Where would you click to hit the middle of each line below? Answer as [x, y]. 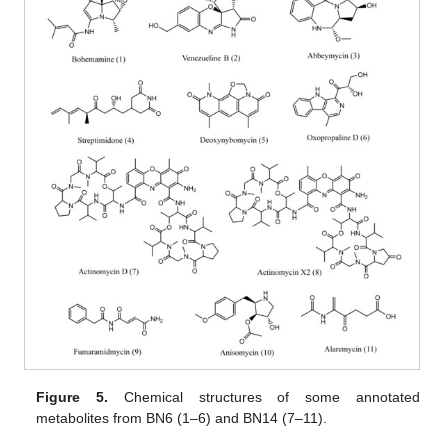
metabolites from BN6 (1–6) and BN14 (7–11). [182, 418]
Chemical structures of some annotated [264, 397]
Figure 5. [72, 397]
